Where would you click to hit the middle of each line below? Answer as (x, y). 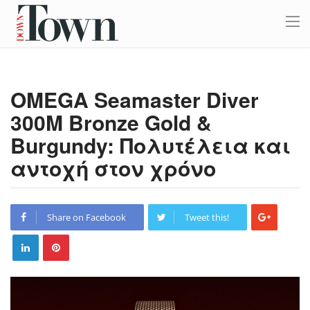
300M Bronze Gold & (111, 122)
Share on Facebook (86, 217)
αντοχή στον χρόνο (113, 168)
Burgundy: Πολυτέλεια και (151, 145)
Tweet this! (207, 217)
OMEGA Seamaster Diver (135, 99)
